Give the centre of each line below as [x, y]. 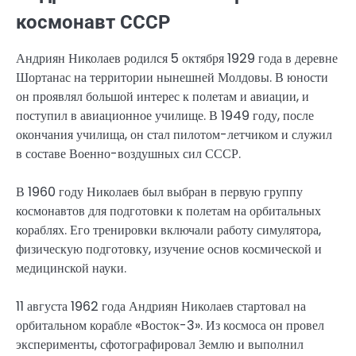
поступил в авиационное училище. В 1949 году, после [165, 115]
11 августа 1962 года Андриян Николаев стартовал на [161, 306]
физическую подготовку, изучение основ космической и [169, 249]
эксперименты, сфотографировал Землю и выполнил [160, 344]
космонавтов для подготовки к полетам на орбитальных [168, 211]
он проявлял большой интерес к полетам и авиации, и [163, 96]
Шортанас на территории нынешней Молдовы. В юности [172, 77]
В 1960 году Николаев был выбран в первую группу [159, 192]
